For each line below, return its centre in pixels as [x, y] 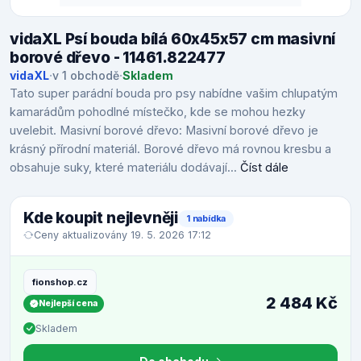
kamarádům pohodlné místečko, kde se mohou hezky [158, 112]
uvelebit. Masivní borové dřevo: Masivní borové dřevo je [164, 131]
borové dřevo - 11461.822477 [118, 58]
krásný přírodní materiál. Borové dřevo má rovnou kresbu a [170, 149]
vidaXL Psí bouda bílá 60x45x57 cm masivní [173, 39]
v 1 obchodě [86, 76]
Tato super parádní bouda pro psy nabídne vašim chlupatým [174, 93]
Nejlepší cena [68, 304]
